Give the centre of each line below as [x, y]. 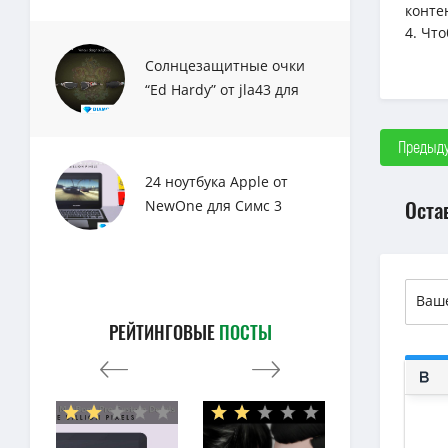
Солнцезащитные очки [225, 65]
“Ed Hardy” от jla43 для [222, 89]
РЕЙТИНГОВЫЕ [163, 332]
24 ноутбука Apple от [216, 181]
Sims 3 [167, 113]
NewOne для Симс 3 [213, 205]
